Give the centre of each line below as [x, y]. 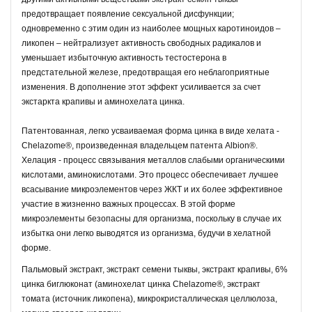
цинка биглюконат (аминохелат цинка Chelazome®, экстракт [141, 284]
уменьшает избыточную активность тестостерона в [124, 58]
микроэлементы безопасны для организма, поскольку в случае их [151, 219]
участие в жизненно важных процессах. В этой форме [128, 204]
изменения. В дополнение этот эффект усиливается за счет [141, 87]
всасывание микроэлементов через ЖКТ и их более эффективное [152, 189]
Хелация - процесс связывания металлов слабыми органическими [153, 160]
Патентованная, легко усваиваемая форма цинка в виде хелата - [150, 131]
